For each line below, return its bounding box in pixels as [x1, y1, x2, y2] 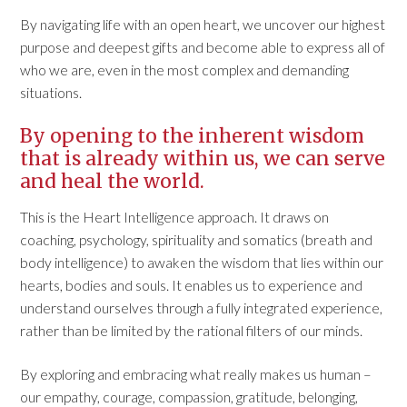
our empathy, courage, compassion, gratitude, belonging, [20, 387, 359, 405]
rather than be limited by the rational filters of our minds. [20, 322, 363, 340]
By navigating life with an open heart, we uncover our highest [20, 15, 386, 34]
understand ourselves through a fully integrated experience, [20, 299, 383, 317]
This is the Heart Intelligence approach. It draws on [20, 208, 330, 226]
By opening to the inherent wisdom [20, 124, 365, 149]
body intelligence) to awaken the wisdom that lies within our [20, 253, 384, 272]
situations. [20, 84, 83, 102]
